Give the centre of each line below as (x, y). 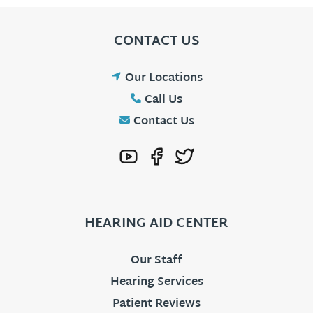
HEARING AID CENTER (156, 224)
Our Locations (163, 79)
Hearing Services (156, 283)
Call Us (163, 101)
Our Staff (156, 261)
